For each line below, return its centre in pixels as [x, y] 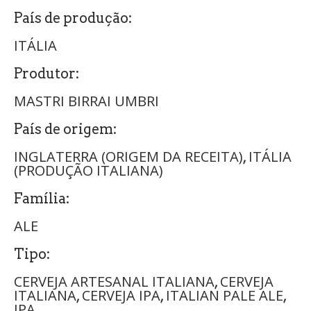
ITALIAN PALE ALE [225, 295]
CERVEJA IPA [121, 295]
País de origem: [65, 129]
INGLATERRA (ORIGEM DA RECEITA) [128, 156]
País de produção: [73, 18]
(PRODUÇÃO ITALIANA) [89, 170]
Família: [42, 198]
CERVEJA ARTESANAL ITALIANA [114, 281]
